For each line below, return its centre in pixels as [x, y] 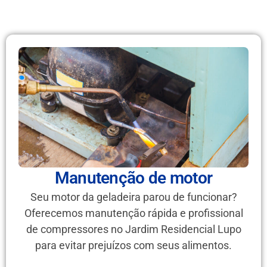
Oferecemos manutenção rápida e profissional [133, 213]
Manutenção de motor [133, 178]
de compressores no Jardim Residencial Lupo [133, 229]
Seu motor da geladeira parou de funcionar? [133, 197]
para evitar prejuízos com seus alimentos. [133, 245]
